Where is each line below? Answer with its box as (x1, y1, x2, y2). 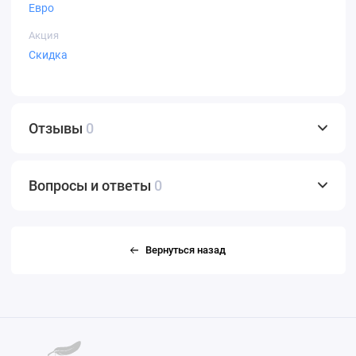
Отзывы (29, 119, 86, 137)
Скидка (29, 48, 68, 61)
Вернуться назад (145, 243, 226, 256)
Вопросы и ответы (29, 176, 154, 194)
